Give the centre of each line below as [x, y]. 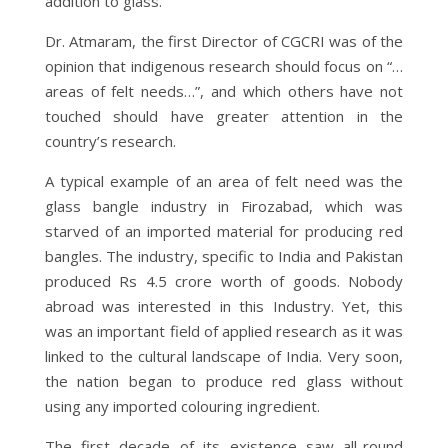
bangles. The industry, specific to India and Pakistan [224, 255]
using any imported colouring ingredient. [182, 405]
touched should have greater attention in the [224, 115]
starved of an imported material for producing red [224, 230]
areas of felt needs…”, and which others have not [224, 90]
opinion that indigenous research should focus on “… [224, 65]
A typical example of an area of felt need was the [224, 180]
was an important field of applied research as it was [224, 330]
